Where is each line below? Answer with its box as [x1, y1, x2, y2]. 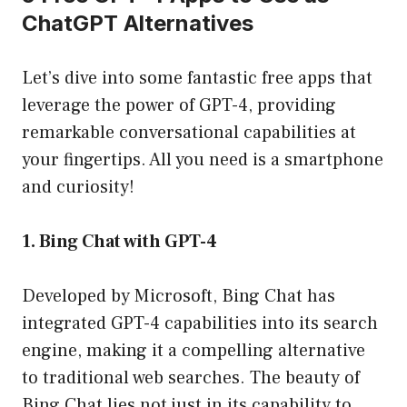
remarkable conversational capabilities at [22, 121, 356, 145]
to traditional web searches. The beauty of [22, 366, 360, 391]
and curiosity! [22, 175, 134, 200]
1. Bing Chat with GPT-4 [22, 230, 217, 254]
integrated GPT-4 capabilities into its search [22, 312, 378, 336]
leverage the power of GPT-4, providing [22, 94, 336, 118]
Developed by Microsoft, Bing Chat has [22, 284, 335, 309]
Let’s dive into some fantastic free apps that [22, 66, 372, 91]
